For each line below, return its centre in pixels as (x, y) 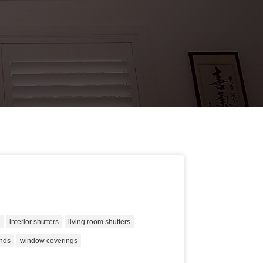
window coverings (49, 241)
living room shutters (100, 222)
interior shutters (34, 222)
